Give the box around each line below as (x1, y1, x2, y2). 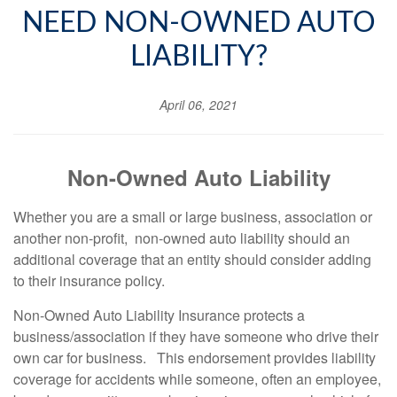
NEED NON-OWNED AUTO (21, 9, 376, 37)
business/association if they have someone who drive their (13, 326, 378, 346)
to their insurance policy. (13, 270, 165, 291)
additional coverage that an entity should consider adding (13, 249, 371, 269)
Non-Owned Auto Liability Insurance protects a (13, 305, 305, 325)
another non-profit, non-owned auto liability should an (13, 228, 350, 248)
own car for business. (13, 347, 153, 368)
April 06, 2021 (160, 96, 237, 113)
